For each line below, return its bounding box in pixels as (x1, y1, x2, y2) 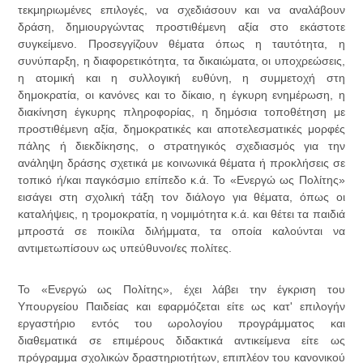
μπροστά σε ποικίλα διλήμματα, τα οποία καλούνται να (18, 224, 345, 238)
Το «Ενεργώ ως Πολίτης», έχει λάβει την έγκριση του (18, 283, 345, 297)
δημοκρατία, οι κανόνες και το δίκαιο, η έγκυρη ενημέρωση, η (18, 88, 345, 102)
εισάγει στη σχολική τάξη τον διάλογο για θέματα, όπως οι (18, 190, 345, 204)
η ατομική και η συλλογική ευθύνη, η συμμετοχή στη (18, 71, 345, 85)
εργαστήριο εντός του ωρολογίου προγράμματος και (18, 317, 345, 331)
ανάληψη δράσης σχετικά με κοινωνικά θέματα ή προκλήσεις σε (18, 156, 345, 170)
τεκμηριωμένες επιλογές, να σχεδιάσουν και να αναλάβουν (18, 3, 345, 17)
